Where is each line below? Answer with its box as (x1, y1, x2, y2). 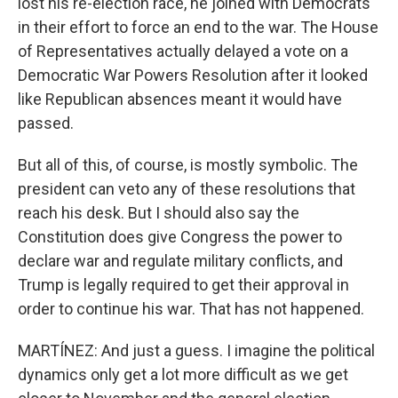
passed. (18, 114, 74, 132)
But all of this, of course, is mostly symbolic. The (18, 155, 358, 174)
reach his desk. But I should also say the (18, 203, 299, 222)
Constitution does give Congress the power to (18, 227, 342, 246)
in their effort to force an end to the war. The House (18, 18, 378, 36)
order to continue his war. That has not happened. (18, 299, 364, 318)
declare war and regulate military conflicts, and (18, 251, 343, 270)
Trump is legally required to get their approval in (18, 275, 349, 294)
